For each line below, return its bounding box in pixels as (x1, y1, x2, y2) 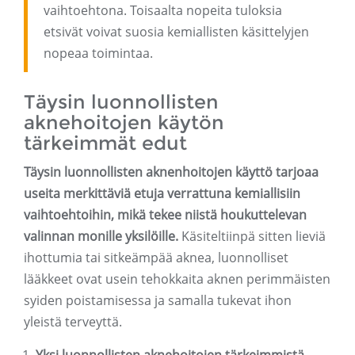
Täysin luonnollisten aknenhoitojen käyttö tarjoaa (24, 163, 319, 181)
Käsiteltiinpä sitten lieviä (178, 227, 326, 246)
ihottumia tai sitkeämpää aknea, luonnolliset (24, 249, 288, 267)
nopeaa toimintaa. (44, 44, 153, 63)
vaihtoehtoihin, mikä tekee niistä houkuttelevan (24, 206, 307, 224)
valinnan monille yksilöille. (24, 227, 178, 246)
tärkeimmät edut (24, 132, 187, 155)
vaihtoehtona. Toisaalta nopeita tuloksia (44, 2, 282, 20)
